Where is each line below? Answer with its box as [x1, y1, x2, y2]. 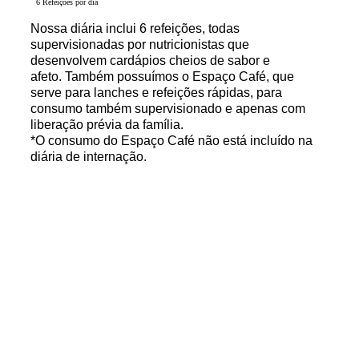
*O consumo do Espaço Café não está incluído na [30, 134, 313, 148]
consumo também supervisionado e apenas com [30, 102, 306, 116]
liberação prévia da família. [30, 118, 184, 132]
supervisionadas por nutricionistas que [30, 38, 250, 52]
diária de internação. [30, 150, 157, 164]
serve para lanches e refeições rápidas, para [30, 86, 283, 100]
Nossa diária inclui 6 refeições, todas [30, 22, 240, 36]
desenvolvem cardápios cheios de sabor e [30, 54, 271, 68]
